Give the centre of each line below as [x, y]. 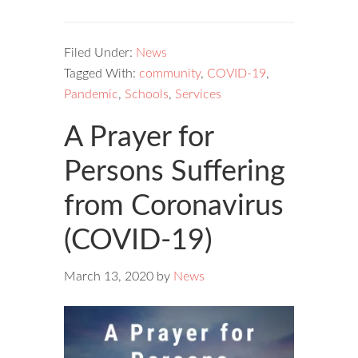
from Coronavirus [174, 206]
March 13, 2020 [109, 276]
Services [198, 94]
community [170, 73]
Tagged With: [101, 73]
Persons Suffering [175, 171]
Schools [147, 94]
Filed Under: [100, 52]
